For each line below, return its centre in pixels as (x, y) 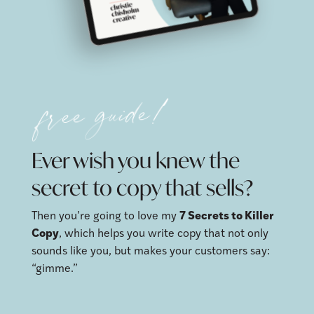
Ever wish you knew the (135, 161)
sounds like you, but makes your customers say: (150, 252)
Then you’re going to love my (105, 217)
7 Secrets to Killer (226, 217)
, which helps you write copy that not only (163, 234)
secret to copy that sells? (142, 188)
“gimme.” (54, 269)
